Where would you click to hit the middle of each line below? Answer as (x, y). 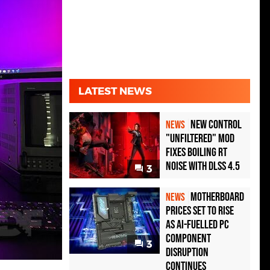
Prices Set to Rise (200, 211)
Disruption (187, 253)
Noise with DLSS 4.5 (203, 167)
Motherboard (217, 197)
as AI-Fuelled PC (197, 225)
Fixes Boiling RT (196, 153)
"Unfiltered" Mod (200, 139)
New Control (216, 125)
